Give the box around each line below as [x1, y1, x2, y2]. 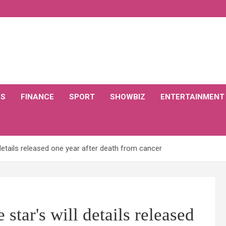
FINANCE [21, 92, 54, 101]
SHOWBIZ [110, 92, 145, 101]
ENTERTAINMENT [160, 92, 224, 101]
